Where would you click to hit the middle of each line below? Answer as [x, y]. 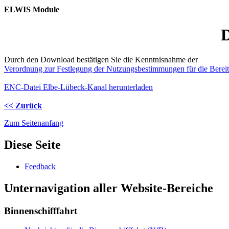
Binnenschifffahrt [41, 211]
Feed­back [40, 166]
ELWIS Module [32, 10]
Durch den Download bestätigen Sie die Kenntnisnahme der [101, 60]
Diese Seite [32, 145]
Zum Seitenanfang [34, 123]
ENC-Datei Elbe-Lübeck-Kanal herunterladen [78, 87]
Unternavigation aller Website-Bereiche [109, 188]
